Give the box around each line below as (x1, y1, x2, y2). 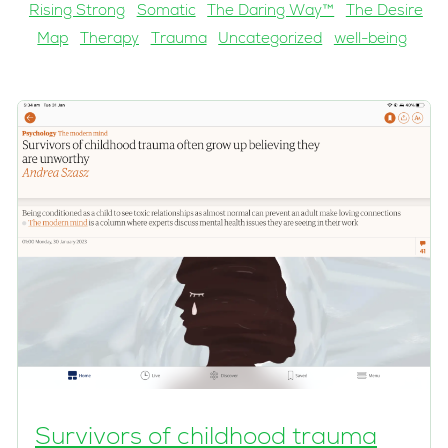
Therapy (79, 32, 139, 49)
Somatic (136, 4, 196, 21)
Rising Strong (28, 4, 125, 21)
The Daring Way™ (207, 4, 335, 21)
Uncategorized (218, 32, 323, 49)
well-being (333, 32, 407, 49)
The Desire (345, 4, 423, 21)
